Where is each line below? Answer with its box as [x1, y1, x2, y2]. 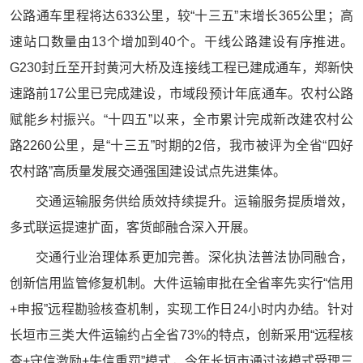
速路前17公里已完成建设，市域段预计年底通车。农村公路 [10, 87, 353, 100]
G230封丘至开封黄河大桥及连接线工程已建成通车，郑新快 [10, 61, 353, 75]
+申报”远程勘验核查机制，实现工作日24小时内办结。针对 [10, 302, 353, 316]
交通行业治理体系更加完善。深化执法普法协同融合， [36, 250, 353, 264]
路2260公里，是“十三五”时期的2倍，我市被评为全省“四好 [10, 139, 353, 152]
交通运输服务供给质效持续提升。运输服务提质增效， [36, 194, 353, 208]
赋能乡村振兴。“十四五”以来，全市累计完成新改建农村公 [10, 113, 353, 126]
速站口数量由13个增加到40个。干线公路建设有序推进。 [10, 35, 353, 49]
